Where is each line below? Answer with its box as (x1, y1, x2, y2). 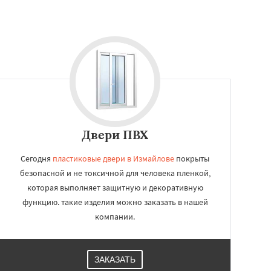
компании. (95, 211, 135, 222)
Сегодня (21, 153, 53, 164)
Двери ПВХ (82, 127, 148, 142)
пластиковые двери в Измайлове (53, 153, 174, 164)
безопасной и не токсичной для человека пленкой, (19, 168, 211, 178)
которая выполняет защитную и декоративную (27, 182, 203, 193)
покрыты (174, 153, 209, 164)
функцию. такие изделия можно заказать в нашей (22, 197, 208, 207)
